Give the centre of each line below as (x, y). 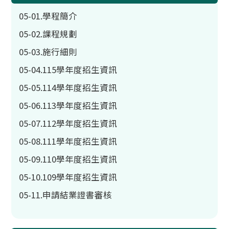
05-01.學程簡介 (48, 16)
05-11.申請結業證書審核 (66, 195)
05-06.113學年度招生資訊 (68, 105)
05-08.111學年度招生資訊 (68, 141)
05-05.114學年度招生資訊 (68, 87)
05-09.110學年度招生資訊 (68, 159)
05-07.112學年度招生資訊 (68, 123)
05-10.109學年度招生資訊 (68, 177)
